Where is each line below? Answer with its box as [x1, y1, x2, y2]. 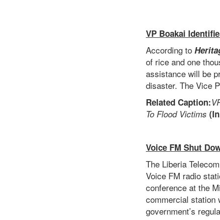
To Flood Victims [146, 108, 207, 120]
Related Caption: [146, 96, 211, 109]
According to [146, 44, 194, 56]
